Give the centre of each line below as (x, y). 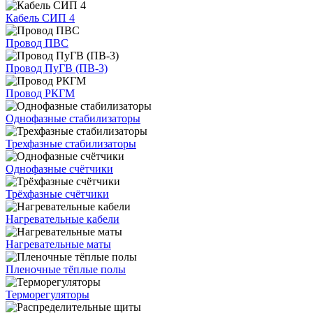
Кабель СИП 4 (40, 18)
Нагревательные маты (58, 244)
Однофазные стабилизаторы (73, 118)
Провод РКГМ (40, 93)
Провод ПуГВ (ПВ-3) (57, 68)
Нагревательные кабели (63, 219)
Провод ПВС (37, 43)
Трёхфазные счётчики (57, 194)
